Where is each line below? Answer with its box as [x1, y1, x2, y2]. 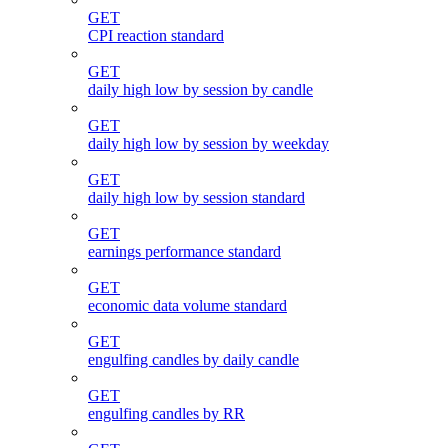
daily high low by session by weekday [88, 135, 329, 153]
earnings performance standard [88, 243, 281, 261]
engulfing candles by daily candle [88, 351, 299, 369]
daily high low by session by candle [88, 81, 313, 99]
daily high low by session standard [88, 189, 305, 207]
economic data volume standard [88, 297, 287, 315]
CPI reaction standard [88, 27, 224, 45]
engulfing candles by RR [88, 405, 245, 423]
